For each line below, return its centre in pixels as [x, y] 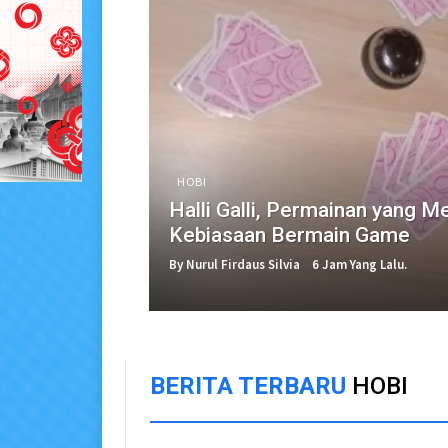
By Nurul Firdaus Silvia [234, 264]
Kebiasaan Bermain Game [289, 234]
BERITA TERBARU [251, 385]
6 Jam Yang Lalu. [359, 264]
